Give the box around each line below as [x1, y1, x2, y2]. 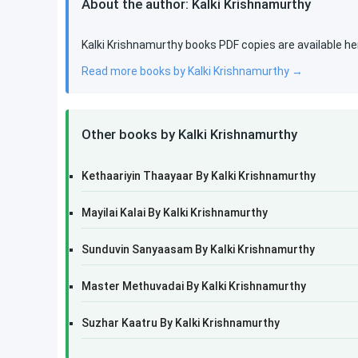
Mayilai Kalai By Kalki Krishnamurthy [82, 206, 268, 219]
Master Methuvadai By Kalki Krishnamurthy [82, 280, 306, 292]
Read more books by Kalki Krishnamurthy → [82, 65, 303, 78]
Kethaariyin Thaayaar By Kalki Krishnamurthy [82, 169, 316, 182]
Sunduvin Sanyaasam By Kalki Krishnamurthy [82, 243, 315, 256]
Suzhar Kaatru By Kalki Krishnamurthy [82, 316, 280, 329]
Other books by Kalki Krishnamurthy [82, 126, 297, 142]
